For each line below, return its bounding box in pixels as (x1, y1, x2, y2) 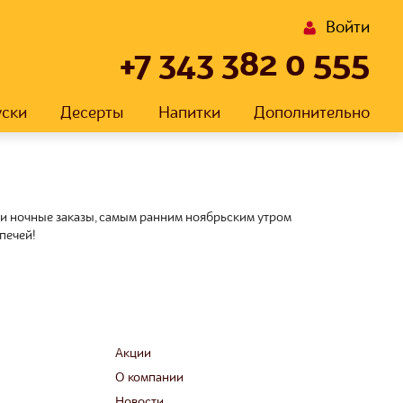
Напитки (157, 105, 220, 121)
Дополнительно (253, 105, 370, 121)
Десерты (60, 105, 125, 121)
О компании (114, 372, 184, 384)
